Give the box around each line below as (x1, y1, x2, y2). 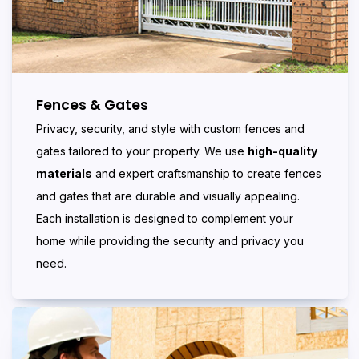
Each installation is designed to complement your (36, 212, 293, 226)
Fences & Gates (36, 95, 148, 115)
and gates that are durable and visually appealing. (36, 189, 300, 204)
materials (36, 167, 92, 181)
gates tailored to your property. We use (36, 144, 248, 159)
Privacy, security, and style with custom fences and (36, 122, 305, 136)
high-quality (248, 144, 317, 159)
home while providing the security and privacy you (36, 234, 304, 248)
